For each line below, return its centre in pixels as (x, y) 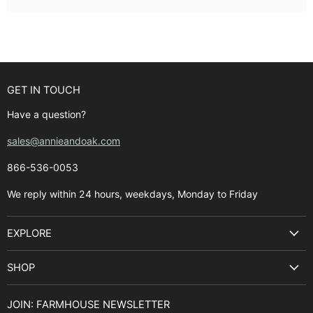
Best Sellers (34, 279)
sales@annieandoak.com (64, 141)
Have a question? (46, 115)
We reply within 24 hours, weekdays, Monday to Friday (132, 194)
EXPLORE (29, 234)
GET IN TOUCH (44, 90)
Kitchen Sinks (38, 292)
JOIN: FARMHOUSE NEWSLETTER (88, 305)
